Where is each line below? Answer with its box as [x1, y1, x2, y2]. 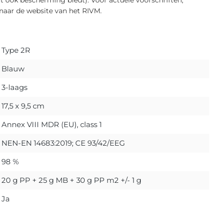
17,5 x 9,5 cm [1, 101, 44, 110]
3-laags [1, 82, 27, 92]
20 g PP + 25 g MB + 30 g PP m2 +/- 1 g [1, 175, 141, 185]
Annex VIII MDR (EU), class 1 [1, 119, 102, 129]
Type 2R [1, 45, 30, 55]
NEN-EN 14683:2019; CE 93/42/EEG [1, 138, 125, 148]
